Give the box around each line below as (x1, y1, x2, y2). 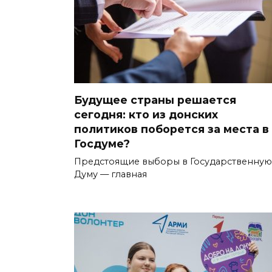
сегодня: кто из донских (74, 108, 218, 121)
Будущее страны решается (74, 93, 236, 107)
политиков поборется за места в (74, 123, 269, 136)
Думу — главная (74, 169, 147, 180)
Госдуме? (74, 137, 130, 151)
